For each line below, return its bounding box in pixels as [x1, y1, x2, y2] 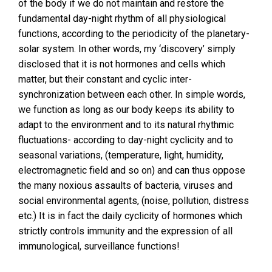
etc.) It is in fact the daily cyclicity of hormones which [18, 210, 242, 222]
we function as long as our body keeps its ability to [18, 104, 234, 115]
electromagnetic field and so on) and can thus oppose [18, 165, 245, 176]
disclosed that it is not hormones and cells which [18, 58, 225, 70]
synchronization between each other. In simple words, [18, 89, 245, 100]
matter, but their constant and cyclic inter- [18, 73, 192, 85]
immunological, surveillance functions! [18, 240, 180, 252]
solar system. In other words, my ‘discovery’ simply [18, 43, 236, 55]
